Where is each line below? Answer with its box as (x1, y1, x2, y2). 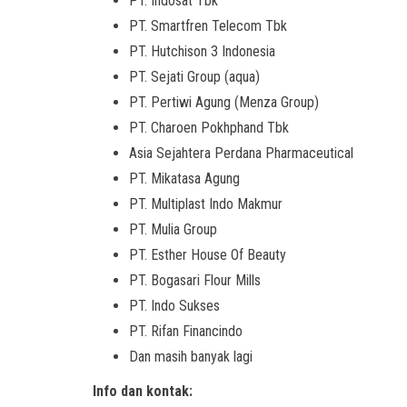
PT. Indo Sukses (129, 297, 220, 314)
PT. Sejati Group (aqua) (129, 68, 260, 85)
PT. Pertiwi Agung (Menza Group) (129, 94, 319, 111)
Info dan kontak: (93, 382, 193, 400)
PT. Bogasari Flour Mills (129, 272, 261, 289)
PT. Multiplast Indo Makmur (129, 195, 283, 213)
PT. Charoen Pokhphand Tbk (129, 119, 289, 136)
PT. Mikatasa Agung (129, 170, 240, 187)
